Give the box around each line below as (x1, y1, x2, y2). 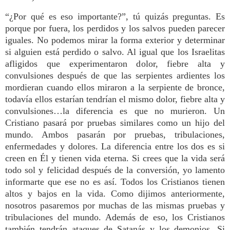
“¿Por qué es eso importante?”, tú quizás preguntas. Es (5, 11, 225, 22)
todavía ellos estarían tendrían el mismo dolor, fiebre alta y (5, 94, 225, 104)
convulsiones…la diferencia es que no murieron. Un (5, 106, 225, 116)
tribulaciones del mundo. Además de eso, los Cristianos (5, 212, 225, 222)
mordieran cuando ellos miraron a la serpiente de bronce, (5, 82, 225, 92)
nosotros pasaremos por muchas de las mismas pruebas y (5, 200, 225, 210)
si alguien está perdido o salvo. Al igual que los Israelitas (5, 47, 225, 57)
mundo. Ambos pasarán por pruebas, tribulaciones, (5, 129, 225, 140)
